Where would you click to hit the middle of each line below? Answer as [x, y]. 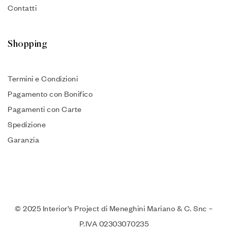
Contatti [22, 8]
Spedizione [27, 124]
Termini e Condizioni [43, 79]
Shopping [27, 45]
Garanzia [23, 140]
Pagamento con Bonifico [50, 94]
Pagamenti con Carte [45, 109]
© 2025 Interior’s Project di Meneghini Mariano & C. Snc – [114, 208]
